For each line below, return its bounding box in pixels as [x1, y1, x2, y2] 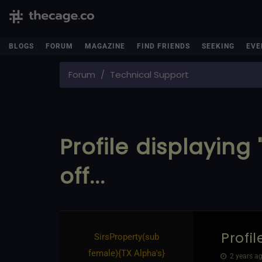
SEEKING [202, 42, 235, 50]
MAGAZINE [85, 42, 125, 50]
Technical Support [110, 68, 189, 81]
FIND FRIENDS [137, 42, 190, 50]
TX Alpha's [120, 247, 162, 258]
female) [88, 247, 118, 258]
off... [60, 161, 106, 191]
